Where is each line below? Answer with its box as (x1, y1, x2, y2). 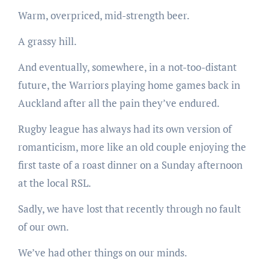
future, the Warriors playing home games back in (17, 77, 240, 92)
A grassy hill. (17, 34, 77, 48)
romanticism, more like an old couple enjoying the (17, 139, 246, 154)
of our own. (17, 219, 69, 234)
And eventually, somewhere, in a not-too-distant (17, 59, 237, 74)
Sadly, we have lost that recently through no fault (17, 201, 241, 216)
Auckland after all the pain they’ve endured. (17, 95, 220, 110)
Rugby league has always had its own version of (17, 121, 232, 136)
